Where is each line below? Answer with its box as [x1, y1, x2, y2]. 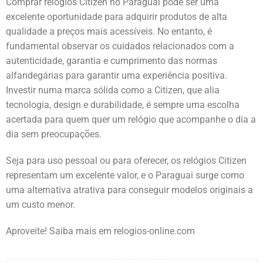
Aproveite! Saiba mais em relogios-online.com [6, 225, 195, 237]
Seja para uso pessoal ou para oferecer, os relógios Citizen [6, 155, 247, 167]
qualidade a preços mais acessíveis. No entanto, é [6, 26, 212, 38]
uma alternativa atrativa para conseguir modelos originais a [6, 184, 253, 196]
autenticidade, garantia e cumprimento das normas [6, 55, 217, 67]
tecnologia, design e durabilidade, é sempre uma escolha [6, 99, 240, 111]
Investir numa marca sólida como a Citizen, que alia [6, 85, 220, 96]
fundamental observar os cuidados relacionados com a [6, 41, 234, 52]
